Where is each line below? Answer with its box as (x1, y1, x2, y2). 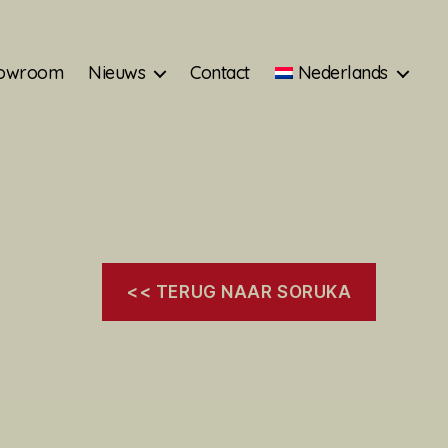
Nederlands (297, 61, 388, 84)
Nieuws (88, 61, 146, 84)
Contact (190, 61, 250, 84)
